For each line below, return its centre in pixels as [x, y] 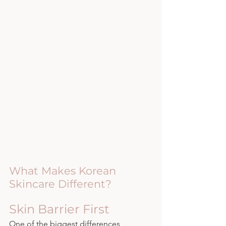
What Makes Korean [64, 171]
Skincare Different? [60, 184]
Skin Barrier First [59, 209]
